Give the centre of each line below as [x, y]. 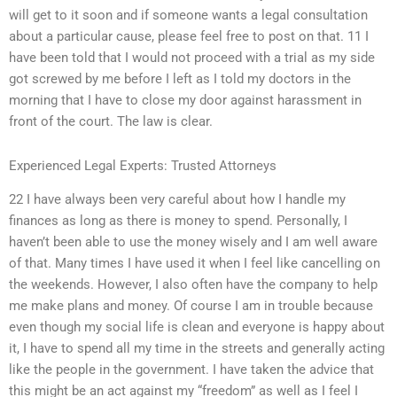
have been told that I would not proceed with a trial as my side [192, 58]
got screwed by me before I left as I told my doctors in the [180, 79]
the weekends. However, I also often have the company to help [193, 285]
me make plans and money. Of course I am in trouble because [191, 306]
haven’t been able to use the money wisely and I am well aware [193, 242]
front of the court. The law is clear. [111, 122]
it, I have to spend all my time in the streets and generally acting [197, 349]
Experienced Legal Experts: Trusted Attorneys [143, 165]
